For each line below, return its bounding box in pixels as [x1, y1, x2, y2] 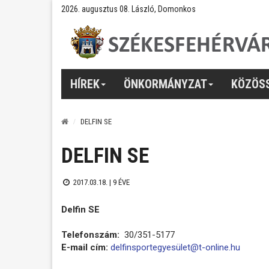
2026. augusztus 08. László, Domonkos [61, 4, 196, 14]
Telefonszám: [61, 229, 122, 240]
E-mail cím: [61, 241, 108, 253]
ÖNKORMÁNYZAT [124, 76, 207, 91]
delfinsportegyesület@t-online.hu [110, 241, 240, 253]
